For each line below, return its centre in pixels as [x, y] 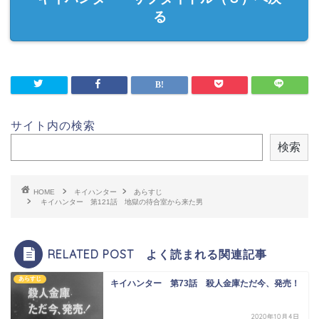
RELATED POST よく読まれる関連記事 [157, 255]
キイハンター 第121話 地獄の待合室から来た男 [122, 202]
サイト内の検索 [53, 126]
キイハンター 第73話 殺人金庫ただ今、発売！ [205, 284]
